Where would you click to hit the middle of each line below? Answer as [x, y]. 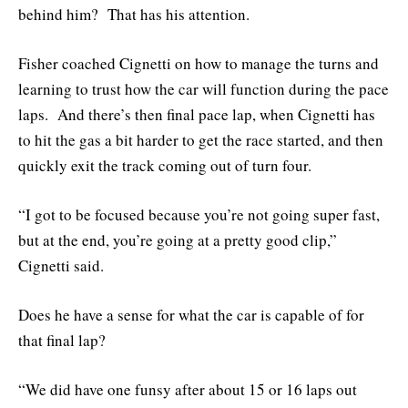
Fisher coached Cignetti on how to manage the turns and [199, 63]
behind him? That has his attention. [134, 14]
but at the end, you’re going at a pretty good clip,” [178, 240]
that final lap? [62, 341]
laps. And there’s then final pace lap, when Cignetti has [197, 114]
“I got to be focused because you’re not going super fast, [199, 215]
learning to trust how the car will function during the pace [204, 88]
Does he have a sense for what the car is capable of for [191, 315]
